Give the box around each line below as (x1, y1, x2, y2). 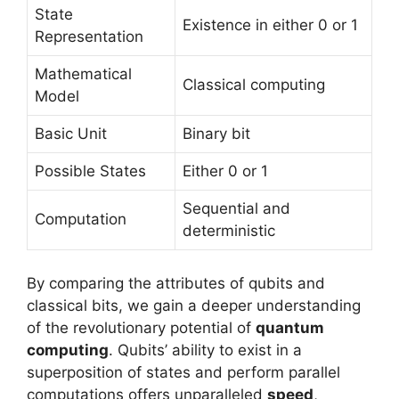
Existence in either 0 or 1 (183, 15, 358, 34)
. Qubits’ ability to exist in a (109, 341, 302, 360)
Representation (35, 27, 143, 45)
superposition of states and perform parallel (27, 363, 340, 382)
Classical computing (183, 75, 325, 94)
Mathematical (35, 64, 132, 83)
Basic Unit (35, 124, 107, 142)
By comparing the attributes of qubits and (27, 274, 325, 293)
